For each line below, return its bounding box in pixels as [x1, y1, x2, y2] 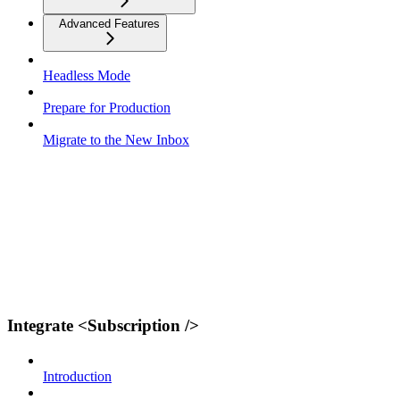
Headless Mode [43, 67, 130, 83]
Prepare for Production [43, 99, 171, 115]
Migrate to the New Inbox [43, 131, 189, 147]
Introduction [43, 369, 112, 385]
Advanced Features [59, 16, 160, 30]
